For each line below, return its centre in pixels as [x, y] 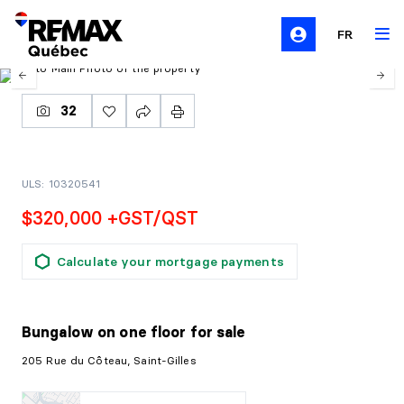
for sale [218, 332]
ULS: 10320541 [61, 184]
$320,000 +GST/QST [110, 218]
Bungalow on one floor [106, 332]
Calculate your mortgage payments [170, 262]
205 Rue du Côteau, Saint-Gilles [109, 360]
